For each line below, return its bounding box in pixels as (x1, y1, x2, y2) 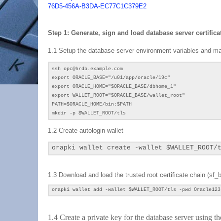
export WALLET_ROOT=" (52, 93, 111, 98)
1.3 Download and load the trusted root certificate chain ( (48, 171, 209, 179)
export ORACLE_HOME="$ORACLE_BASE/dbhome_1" (52, 84, 176, 89)
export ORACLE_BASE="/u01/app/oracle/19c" (52, 75, 170, 80)
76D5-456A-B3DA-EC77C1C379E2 (48, 2, 147, 10)
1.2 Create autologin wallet (48, 127, 125, 134)
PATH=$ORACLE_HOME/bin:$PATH (52, 102, 132, 107)
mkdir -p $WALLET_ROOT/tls (52, 110, 126, 116)
